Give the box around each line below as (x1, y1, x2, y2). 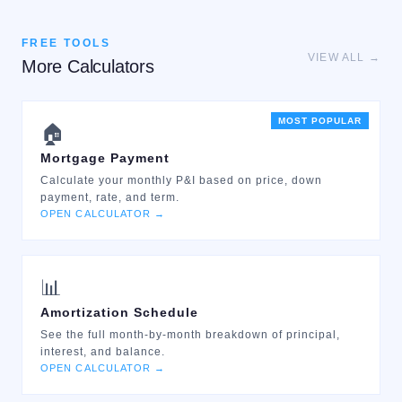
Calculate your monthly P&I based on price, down (40, 174, 322, 187)
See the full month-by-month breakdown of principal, (40, 328, 340, 341)
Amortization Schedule (40, 305, 198, 319)
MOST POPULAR (278, 116, 362, 126)
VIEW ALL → (308, 51, 380, 64)
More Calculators (22, 57, 154, 76)
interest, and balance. (40, 345, 165, 358)
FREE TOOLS (22, 37, 110, 49)
